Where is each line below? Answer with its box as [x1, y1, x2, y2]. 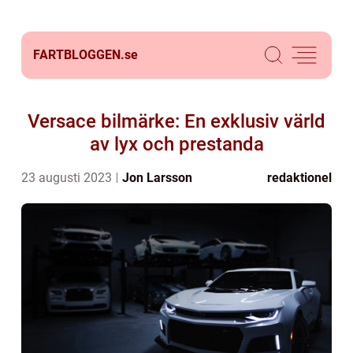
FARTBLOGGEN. [33, 47, 124, 62]
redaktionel [267, 170, 332, 185]
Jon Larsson [122, 170, 192, 185]
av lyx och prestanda [89, 133, 264, 155]
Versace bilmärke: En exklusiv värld [28, 110, 325, 132]
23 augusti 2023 [21, 170, 115, 185]
